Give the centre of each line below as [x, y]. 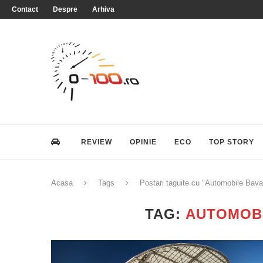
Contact [25, 9]
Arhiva [103, 9]
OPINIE [143, 142]
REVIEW [97, 142]
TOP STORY [232, 142]
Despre [65, 9]
